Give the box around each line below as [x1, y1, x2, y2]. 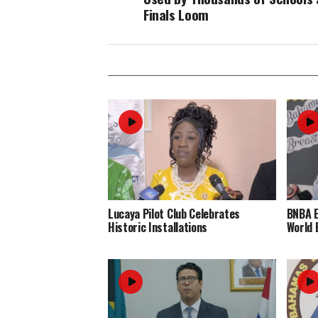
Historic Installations [108, 219, 207, 236]
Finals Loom [143, 4, 209, 26]
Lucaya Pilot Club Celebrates [108, 205, 241, 223]
